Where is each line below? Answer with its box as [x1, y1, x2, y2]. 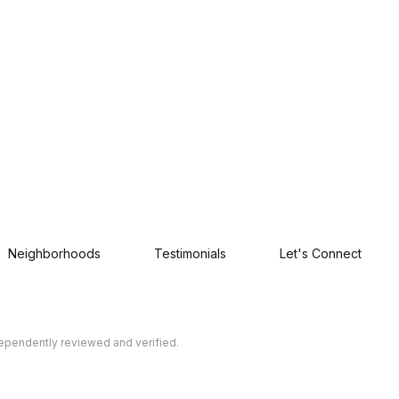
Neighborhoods [8, 246, 101, 261]
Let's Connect [280, 246, 362, 261]
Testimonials [154, 246, 226, 261]
